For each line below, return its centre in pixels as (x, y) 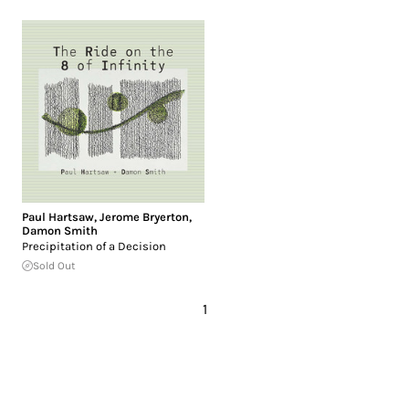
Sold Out (54, 265)
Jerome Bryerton (144, 216)
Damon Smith (60, 230)
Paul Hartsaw (58, 216)
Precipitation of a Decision (94, 246)
